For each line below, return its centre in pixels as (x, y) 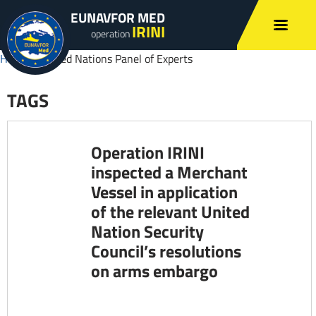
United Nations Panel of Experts (116, 59)
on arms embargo (154, 271)
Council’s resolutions (166, 251)
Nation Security (147, 231)
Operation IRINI (147, 152)
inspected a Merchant (169, 172)
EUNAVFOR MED (118, 17)
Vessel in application (164, 192)
